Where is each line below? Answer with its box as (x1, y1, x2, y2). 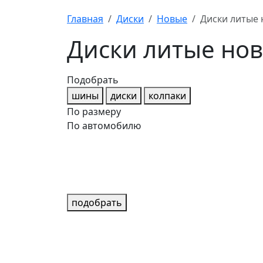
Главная (67, 12, 103, 25)
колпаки (149, 89, 186, 102)
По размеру (67, 104, 121, 118)
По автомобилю (67, 119, 141, 132)
